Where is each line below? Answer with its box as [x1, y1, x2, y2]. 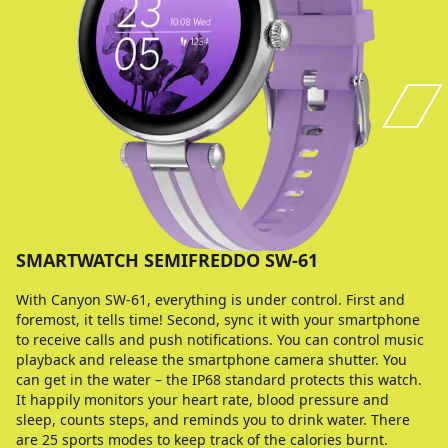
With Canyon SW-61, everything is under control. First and [16, 290, 405, 309]
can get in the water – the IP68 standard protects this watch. [16, 370, 422, 389]
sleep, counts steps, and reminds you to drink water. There [16, 410, 410, 429]
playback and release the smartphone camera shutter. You [16, 350, 407, 369]
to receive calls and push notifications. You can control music [16, 330, 424, 349]
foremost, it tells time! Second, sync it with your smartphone [16, 310, 420, 329]
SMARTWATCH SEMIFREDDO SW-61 [16, 248, 318, 272]
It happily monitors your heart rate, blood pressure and [16, 390, 389, 409]
